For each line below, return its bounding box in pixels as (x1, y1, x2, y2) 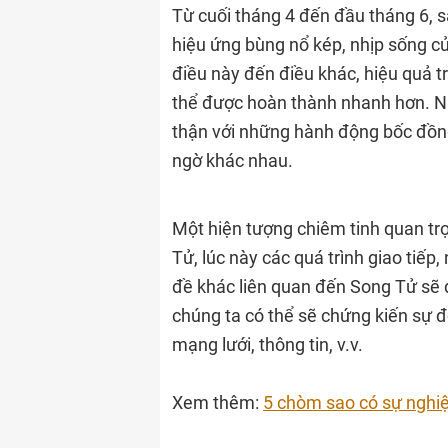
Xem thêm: (172, 392, 263, 413)
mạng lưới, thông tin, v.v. (172, 334, 363, 355)
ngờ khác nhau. (172, 150, 293, 171)
